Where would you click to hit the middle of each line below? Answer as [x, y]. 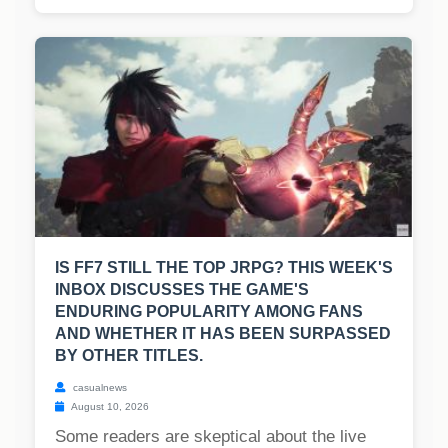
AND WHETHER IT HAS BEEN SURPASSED [223, 334]
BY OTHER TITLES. [129, 356]
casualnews [98, 388]
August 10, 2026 [109, 407]
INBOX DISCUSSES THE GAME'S [182, 290]
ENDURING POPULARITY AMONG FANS [209, 312]
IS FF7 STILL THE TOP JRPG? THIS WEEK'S [224, 268]
